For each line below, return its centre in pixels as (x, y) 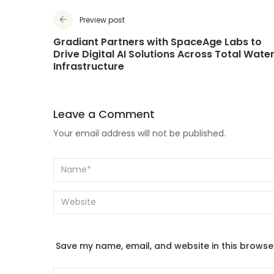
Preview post (102, 21)
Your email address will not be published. (139, 134)
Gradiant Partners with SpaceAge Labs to (157, 43)
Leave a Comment (104, 115)
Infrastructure (89, 67)
